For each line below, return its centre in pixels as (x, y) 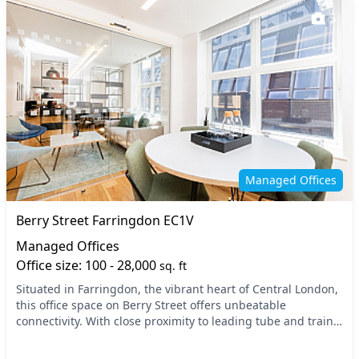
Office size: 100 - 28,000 (88, 265)
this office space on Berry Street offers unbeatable (151, 305)
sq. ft (173, 266)
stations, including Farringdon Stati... (116, 337)
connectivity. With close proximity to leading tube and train (175, 321)
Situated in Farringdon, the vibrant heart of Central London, (177, 289)
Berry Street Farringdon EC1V (105, 220)
